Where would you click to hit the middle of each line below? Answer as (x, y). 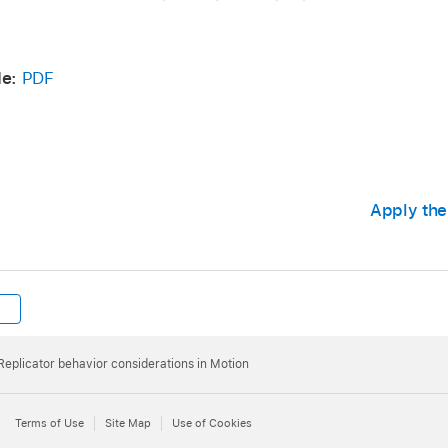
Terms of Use (49, 423)
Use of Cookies (212, 423)
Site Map (128, 423)
